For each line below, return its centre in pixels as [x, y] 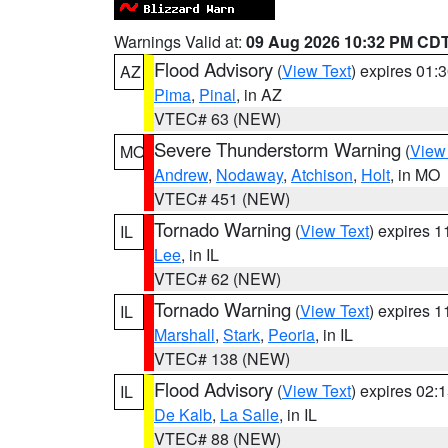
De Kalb [183, 414]
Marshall [184, 334]
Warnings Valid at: [180, 41]
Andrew [181, 174]
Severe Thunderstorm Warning [277, 149]
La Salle [249, 414]
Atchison [322, 174]
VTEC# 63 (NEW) [217, 118]
